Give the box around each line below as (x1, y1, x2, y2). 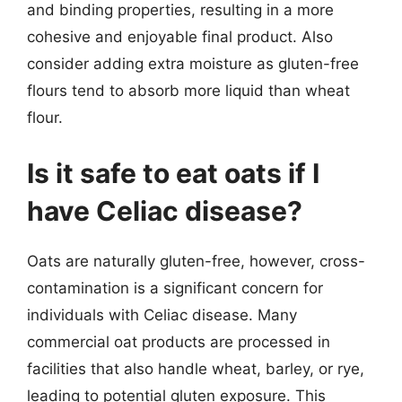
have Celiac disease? (27, 194, 302, 227)
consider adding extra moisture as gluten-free (27, 55, 359, 73)
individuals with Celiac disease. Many (27, 305, 297, 324)
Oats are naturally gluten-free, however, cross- (27, 251, 365, 270)
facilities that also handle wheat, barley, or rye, (27, 359, 364, 378)
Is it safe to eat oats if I (27, 156, 319, 189)
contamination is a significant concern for (27, 278, 323, 297)
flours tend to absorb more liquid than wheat (27, 82, 350, 100)
